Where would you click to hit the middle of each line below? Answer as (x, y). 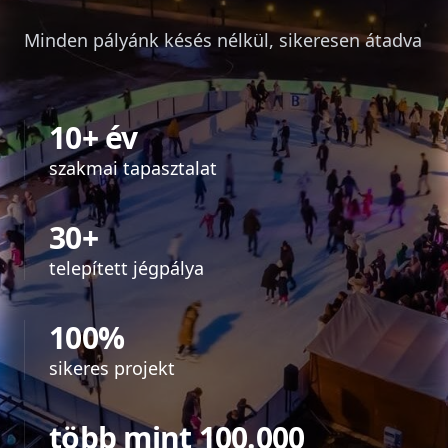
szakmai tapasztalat (133, 168)
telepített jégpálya (126, 268)
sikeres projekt (112, 368)
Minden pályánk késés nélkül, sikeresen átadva (223, 40)
